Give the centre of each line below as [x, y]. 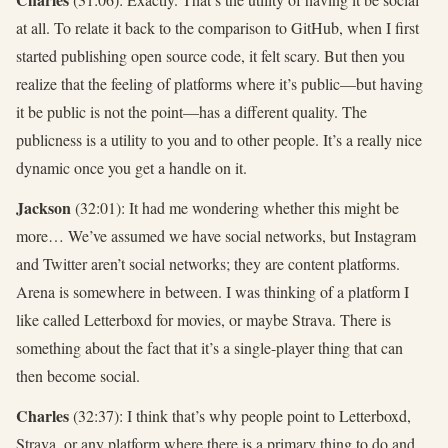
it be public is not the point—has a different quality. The [191, 112]
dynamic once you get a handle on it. [131, 168]
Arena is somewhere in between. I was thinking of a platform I [212, 292]
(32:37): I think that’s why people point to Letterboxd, [240, 416]
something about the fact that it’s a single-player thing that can [209, 348]
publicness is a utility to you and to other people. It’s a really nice [219, 140]
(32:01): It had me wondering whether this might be [235, 208]
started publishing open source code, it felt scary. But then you [210, 56]
